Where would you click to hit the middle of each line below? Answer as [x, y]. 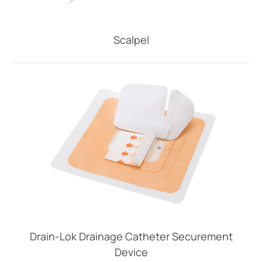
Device [131, 252]
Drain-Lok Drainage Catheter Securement [131, 236]
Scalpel [131, 39]
